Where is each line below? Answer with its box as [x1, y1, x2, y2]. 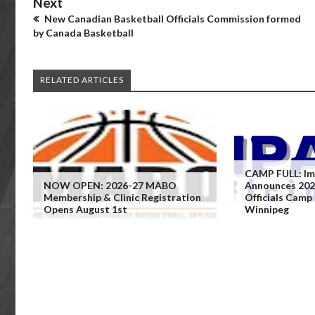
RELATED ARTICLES [40, 75, 124, 85]
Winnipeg [244, 203, 289, 215]
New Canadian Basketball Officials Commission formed [42, 13, 301, 25]
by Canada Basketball [33, 27, 134, 39]
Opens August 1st [44, 203, 127, 215]
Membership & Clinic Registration [44, 191, 201, 203]
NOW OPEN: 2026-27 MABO [44, 179, 176, 191]
